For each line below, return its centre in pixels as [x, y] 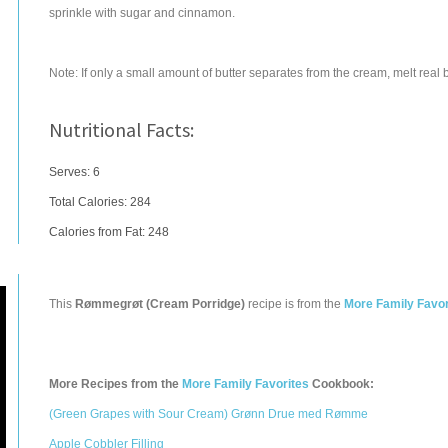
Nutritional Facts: [121, 129]
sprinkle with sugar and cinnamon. [142, 13]
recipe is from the [294, 304]
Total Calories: [89, 202]
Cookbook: [341, 384]
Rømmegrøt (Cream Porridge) [160, 304]
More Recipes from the [115, 384]
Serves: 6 [74, 172]
